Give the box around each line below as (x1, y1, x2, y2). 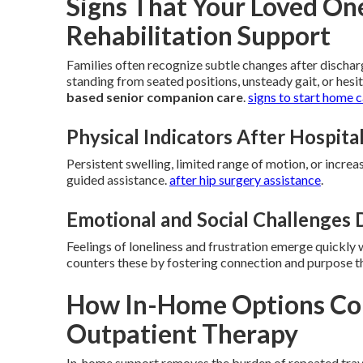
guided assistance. (66, 172, 169, 187)
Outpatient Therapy (66, 318, 298, 349)
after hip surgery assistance (169, 172, 321, 187)
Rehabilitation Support (66, 19, 331, 51)
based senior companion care (66, 89, 243, 105)
